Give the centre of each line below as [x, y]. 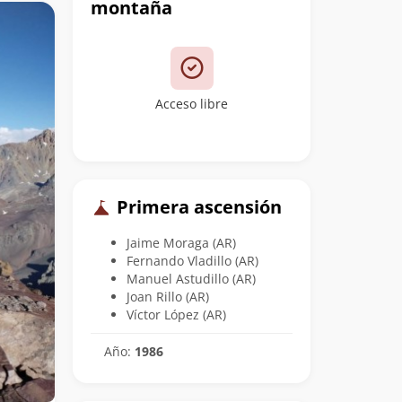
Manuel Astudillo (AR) [191, 278]
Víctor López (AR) [176, 314]
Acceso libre [192, 104]
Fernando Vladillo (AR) [192, 260]
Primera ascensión [197, 207]
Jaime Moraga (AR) [181, 242]
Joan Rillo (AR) [168, 296]
